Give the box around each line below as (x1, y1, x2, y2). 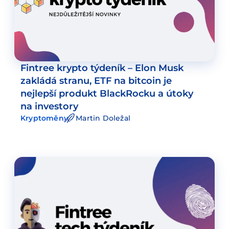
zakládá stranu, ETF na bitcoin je (20, 74, 172, 86)
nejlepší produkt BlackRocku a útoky (20, 87, 193, 99)
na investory (20, 100, 78, 112)
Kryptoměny (20, 113, 68, 123)
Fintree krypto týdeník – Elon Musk (20, 61, 184, 74)
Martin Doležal (76, 113, 130, 123)
